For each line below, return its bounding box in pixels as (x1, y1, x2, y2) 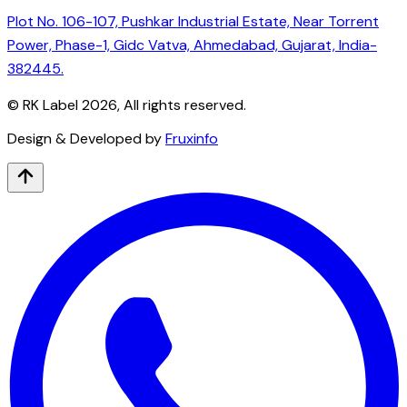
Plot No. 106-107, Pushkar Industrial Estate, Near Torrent (7, 11, 379, 31)
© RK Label (7, 94, 82, 114)
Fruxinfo (165, 128, 218, 148)
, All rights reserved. (117, 94, 246, 114)
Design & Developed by (7, 128, 162, 148)
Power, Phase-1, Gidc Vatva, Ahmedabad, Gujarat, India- (7, 35, 377, 55)
